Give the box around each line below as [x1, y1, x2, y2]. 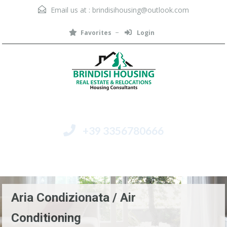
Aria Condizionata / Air [11, 190, 136, 205]
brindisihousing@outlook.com [92, 5, 189, 15]
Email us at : [49, 5, 92, 15]
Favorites [80, 28, 111, 37]
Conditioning [11, 210, 81, 225]
